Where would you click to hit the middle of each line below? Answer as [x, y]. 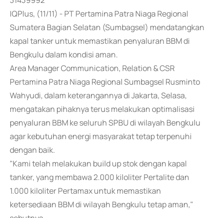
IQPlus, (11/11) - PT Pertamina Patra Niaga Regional [99, 14]
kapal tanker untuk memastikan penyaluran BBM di [100, 41]
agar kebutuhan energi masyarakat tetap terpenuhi [101, 136]
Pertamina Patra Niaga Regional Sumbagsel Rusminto [105, 82]
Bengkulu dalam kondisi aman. [64, 54]
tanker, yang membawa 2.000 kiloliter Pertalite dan [100, 177]
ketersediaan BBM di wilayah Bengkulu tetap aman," [101, 204]
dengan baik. [32, 150]
